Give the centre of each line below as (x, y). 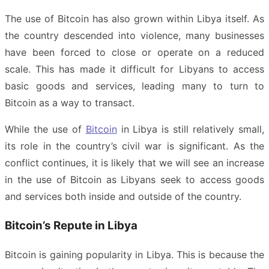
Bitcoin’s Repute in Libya (71, 225)
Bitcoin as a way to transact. (70, 103)
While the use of (45, 129)
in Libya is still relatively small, (191, 129)
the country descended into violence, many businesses (134, 35)
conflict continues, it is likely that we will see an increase (134, 163)
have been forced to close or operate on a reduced (134, 52)
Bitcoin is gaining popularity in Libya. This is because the (134, 255)
